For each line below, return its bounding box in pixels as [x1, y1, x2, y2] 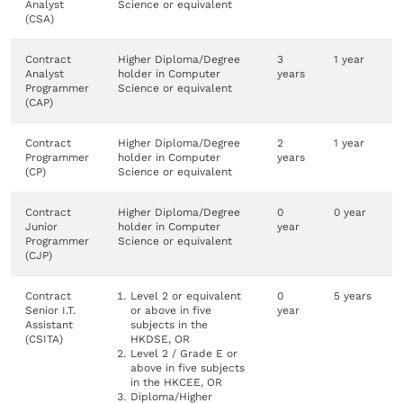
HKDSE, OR [130, 332, 190, 345]
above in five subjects [130, 361, 245, 374]
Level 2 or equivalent [130, 289, 241, 302]
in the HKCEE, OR [130, 375, 222, 389]
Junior [25, 219, 58, 233]
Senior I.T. [25, 303, 76, 317]
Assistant [25, 318, 73, 331]
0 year [334, 205, 366, 219]
